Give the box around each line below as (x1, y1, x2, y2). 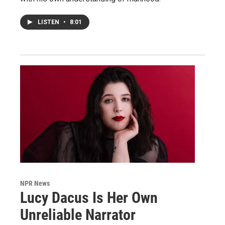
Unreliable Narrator (20, 206, 136, 223)
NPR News (20, 179, 50, 187)
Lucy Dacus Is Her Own (20, 189, 158, 206)
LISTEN (38, 19, 61, 26)
